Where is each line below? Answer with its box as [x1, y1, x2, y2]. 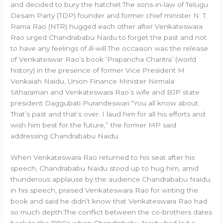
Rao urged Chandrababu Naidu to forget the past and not [10, 33, 207, 41]
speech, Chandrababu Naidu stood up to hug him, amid [10, 164, 199, 173]
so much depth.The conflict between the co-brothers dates [10, 208, 213, 217]
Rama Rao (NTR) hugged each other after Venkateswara [10, 22, 203, 30]
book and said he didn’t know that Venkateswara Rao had [10, 197, 208, 206]
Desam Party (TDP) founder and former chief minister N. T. [10, 11, 208, 19]
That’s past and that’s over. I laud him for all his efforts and [10, 110, 206, 118]
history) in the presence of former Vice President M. [10, 66, 187, 74]
